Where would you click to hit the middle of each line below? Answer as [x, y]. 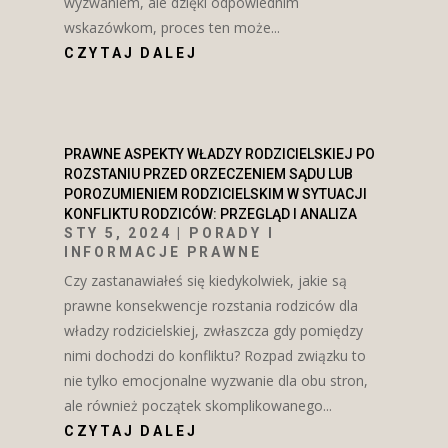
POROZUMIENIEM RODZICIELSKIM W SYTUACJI [215, 193]
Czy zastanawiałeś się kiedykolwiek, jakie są [205, 280]
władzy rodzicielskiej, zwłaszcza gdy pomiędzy [213, 330]
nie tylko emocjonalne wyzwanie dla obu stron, [215, 380]
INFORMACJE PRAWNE [162, 251]
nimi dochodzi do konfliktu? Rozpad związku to [214, 355]
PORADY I [232, 232]
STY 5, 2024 [117, 232]
